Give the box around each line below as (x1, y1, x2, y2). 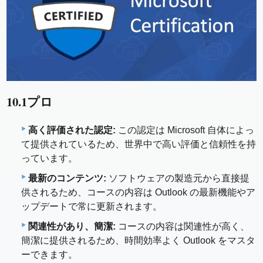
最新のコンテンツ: (28, 173, 106, 184)
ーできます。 (21, 249, 77, 260)
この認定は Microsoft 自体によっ (116, 125, 254, 136)
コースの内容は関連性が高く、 (116, 221, 249, 232)
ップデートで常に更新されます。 (21, 201, 162, 212)
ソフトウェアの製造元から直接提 (106, 173, 249, 184)
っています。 (21, 153, 77, 164)
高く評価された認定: (28, 125, 116, 136)
